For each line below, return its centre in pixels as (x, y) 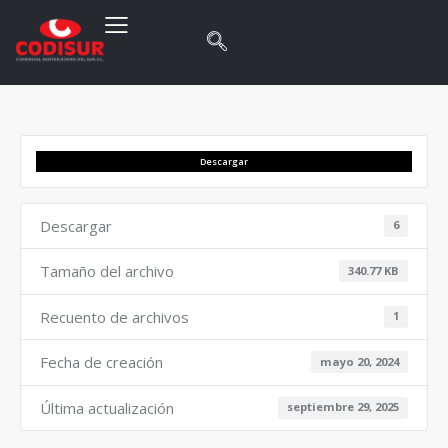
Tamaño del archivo (106, 271)
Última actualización (106, 407)
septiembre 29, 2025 (343, 407)
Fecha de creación (101, 362)
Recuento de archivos (114, 316)
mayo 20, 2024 (360, 361)
